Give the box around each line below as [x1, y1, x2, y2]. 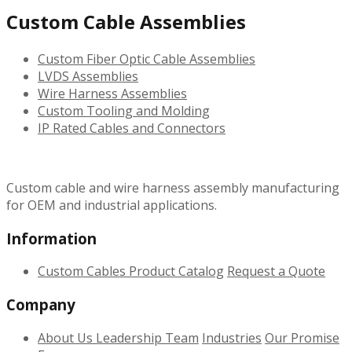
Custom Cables [38, 262, 129, 280]
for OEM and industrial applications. [6, 196, 217, 214]
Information [6, 228, 97, 248]
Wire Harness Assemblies [38, 84, 187, 102]
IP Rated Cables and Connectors [38, 119, 225, 137]
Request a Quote [227, 262, 325, 280]
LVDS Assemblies [38, 67, 138, 85]
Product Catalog [129, 262, 224, 280]
